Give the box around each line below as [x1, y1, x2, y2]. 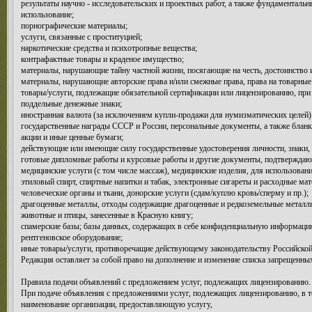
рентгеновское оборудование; [21, 233, 123, 242]
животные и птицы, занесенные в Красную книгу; [21, 210, 193, 220]
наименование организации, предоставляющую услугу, [21, 299, 212, 309]
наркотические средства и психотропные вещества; [21, 43, 197, 53]
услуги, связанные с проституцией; [21, 32, 142, 42]
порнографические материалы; [21, 21, 127, 31]
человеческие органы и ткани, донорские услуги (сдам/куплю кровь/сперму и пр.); [21, 188, 309, 198]
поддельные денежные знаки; [21, 99, 122, 109]
